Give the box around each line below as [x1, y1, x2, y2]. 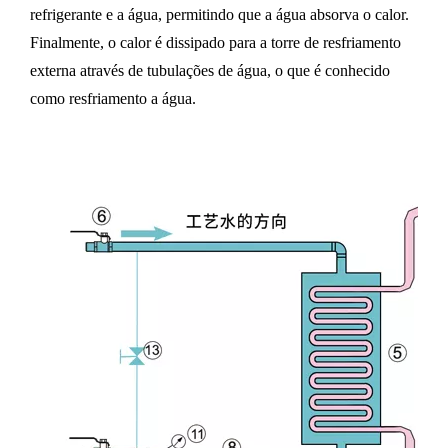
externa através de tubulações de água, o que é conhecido [30, 62, 390, 80]
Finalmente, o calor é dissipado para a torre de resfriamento [30, 34, 401, 52]
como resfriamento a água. [30, 90, 196, 108]
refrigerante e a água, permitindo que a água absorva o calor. [30, 6, 409, 24]
